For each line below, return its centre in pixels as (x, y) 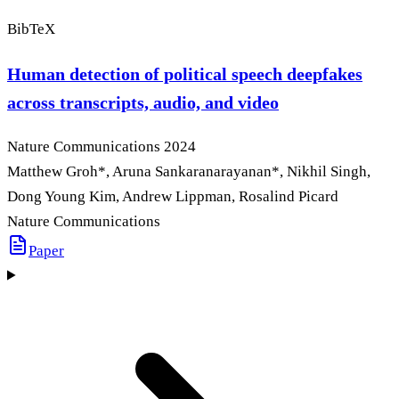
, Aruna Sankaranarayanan (189, 171)
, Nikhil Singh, (325, 171)
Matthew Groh (53, 171)
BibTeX (31, 28)
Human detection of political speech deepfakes (185, 73)
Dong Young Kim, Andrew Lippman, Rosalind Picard (173, 196)
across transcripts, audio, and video (143, 102)
